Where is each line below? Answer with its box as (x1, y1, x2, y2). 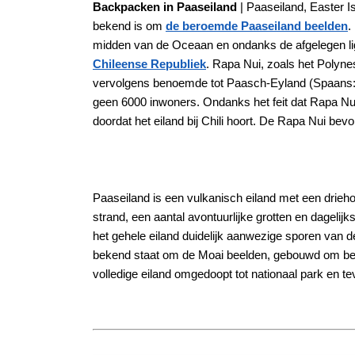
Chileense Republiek (93, 56, 206, 71)
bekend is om (93, 18, 166, 32)
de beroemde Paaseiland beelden (166, 18, 348, 32)
